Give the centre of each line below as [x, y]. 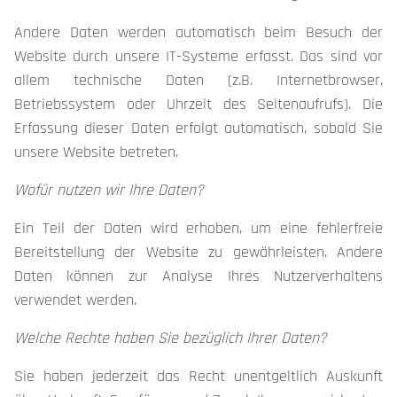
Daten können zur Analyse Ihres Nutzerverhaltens [198, 276]
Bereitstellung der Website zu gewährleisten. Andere [198, 252]
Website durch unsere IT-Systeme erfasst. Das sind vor [198, 56]
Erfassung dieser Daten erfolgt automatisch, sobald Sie [198, 128]
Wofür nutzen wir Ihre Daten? [109, 190]
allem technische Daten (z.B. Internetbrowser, [198, 80]
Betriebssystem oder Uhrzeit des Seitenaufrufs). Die [198, 104]
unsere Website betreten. [96, 152]
